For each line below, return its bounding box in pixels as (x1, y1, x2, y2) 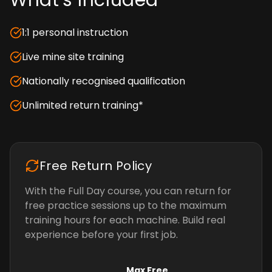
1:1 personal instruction (22, 25, 128, 39)
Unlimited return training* (22, 98, 143, 112)
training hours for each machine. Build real (25, 213, 225, 227)
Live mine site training (22, 50, 124, 64)
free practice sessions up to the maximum (25, 199, 226, 212)
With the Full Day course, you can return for (25, 184, 231, 198)
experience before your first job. (25, 228, 178, 242)
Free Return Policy (39, 157, 152, 174)
